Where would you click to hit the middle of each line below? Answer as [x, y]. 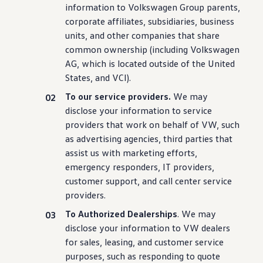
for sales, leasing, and [109, 242]
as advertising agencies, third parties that [149, 139]
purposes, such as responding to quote [143, 256]
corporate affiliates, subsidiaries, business [150, 21]
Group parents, [209, 7]
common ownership [108, 49]
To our [79, 96]
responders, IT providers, [163, 167]
